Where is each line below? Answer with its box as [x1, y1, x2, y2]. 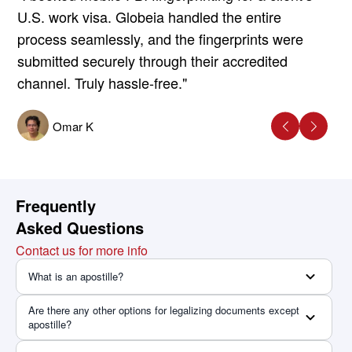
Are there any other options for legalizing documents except [28, 302, 299, 317]
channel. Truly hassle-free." [17, 71, 188, 93]
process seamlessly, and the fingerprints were [17, 27, 304, 49]
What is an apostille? [28, 268, 123, 284]
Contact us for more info [16, 240, 148, 259]
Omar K [53, 118, 94, 135]
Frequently [16, 193, 96, 217]
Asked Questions [16, 215, 144, 239]
